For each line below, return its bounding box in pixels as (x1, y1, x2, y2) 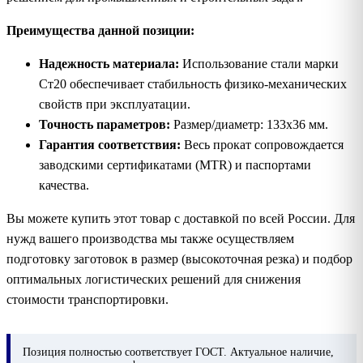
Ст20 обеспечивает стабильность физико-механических (39, 76, 347, 91)
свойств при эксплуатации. (39, 96, 190, 111)
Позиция (23, 345, 69, 358)
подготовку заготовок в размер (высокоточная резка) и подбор (6, 251, 352, 266)
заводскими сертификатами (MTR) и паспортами (39, 157, 311, 172)
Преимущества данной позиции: (6, 23, 194, 37)
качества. (39, 177, 89, 192)
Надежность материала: (39, 56, 179, 70)
